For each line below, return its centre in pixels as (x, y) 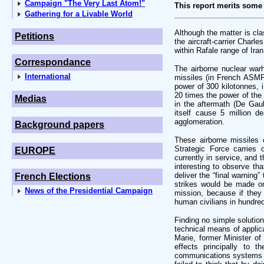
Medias (31, 99)
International (48, 76)
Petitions (34, 36)
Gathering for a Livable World (79, 14)
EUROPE (35, 151)
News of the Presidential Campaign (89, 191)
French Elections (53, 176)
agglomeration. (199, 122)
